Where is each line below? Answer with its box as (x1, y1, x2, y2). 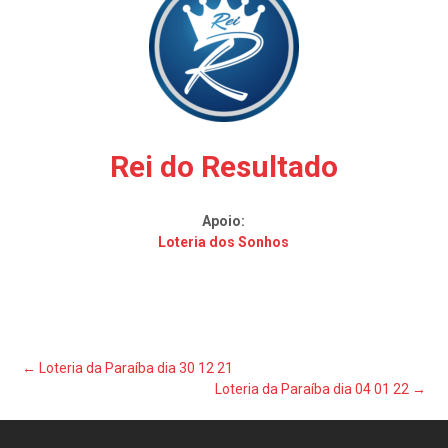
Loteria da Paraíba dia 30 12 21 (36, 360, 234, 376)
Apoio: (202, 213, 246, 229)
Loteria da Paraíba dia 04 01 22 (214, 381, 412, 397)
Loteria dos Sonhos (158, 234, 290, 250)
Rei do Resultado (109, 149, 338, 184)
